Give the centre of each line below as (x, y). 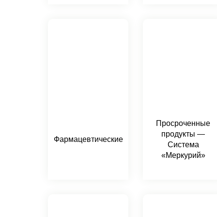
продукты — (183, 134)
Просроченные (183, 123)
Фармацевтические (88, 139)
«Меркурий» (183, 155)
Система (183, 145)
